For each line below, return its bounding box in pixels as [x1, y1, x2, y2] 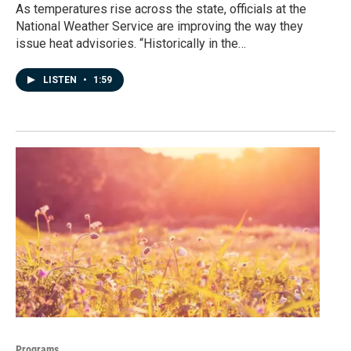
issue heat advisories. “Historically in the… [16, 36, 246, 52]
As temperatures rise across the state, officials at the [16, 2, 306, 17]
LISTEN [43, 74, 79, 86]
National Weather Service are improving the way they [16, 19, 303, 34]
